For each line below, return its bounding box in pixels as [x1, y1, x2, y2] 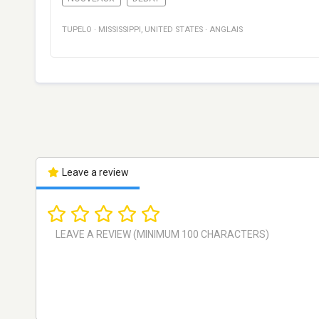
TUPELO [62, 25, 92, 35]
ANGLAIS [209, 25, 243, 35]
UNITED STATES [145, 25, 203, 35]
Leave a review [59, 167, 129, 179]
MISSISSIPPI [98, 25, 141, 35]
